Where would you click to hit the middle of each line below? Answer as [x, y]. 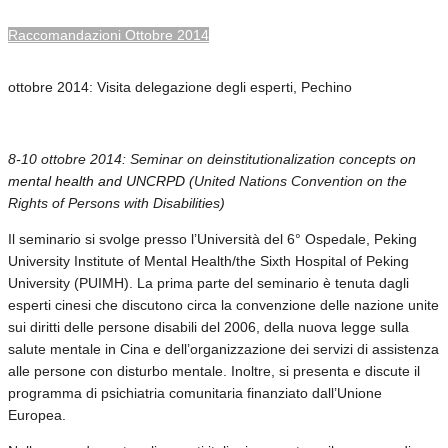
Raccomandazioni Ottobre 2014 [108, 34]
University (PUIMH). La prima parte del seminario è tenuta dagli [208, 282]
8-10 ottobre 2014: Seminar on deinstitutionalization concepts [204, 158]
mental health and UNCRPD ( [101, 180]
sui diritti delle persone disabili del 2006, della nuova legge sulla [208, 326]
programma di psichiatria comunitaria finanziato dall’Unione [195, 392]
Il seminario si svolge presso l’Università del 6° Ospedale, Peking [212, 238]
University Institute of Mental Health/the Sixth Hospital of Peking [208, 260]
